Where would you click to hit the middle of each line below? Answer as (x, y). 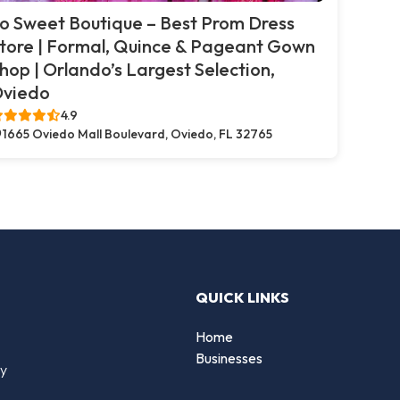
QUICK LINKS (242, 297)
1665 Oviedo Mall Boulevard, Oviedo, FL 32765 (137, 134)
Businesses (229, 358)
